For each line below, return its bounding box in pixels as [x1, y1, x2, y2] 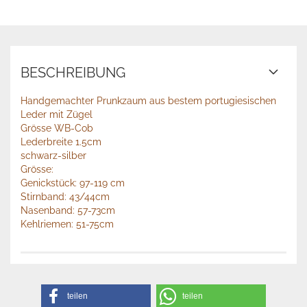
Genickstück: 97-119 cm [21, 177, 125, 188]
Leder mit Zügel [21, 109, 93, 120]
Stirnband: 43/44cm [21, 191, 110, 202]
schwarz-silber [21, 150, 86, 161]
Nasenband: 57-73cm [21, 205, 115, 216]
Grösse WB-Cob [21, 123, 93, 134]
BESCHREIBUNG [21, 64, 125, 81]
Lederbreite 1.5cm [21, 136, 101, 147]
